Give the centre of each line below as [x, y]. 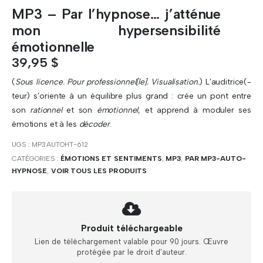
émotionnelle [53, 47]
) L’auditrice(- [225, 82]
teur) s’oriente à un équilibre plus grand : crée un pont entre [131, 96]
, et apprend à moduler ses [195, 110]
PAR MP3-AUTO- [215, 159]
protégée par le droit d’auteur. [131, 252]
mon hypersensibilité [116, 30]
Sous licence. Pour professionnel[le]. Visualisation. [107, 82]
